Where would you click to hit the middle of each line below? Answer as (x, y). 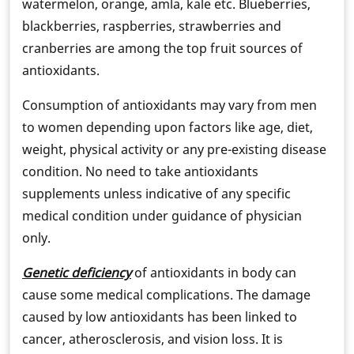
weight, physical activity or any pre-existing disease (174, 149)
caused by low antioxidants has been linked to (160, 316)
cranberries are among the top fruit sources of (162, 48)
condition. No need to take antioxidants (140, 171)
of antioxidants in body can (214, 272)
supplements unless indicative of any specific (156, 193)
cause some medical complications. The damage (166, 294)
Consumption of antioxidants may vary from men (169, 105)
